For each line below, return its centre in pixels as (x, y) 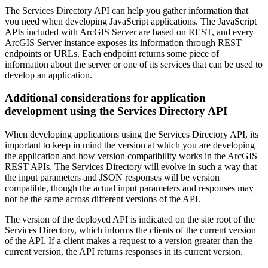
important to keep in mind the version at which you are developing (130, 145)
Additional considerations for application (105, 98)
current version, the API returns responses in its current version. (124, 252)
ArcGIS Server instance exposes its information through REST (123, 42)
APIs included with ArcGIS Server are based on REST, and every (129, 32)
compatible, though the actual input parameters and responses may (129, 188)
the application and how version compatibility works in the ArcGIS (131, 156)
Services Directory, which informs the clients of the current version (130, 230)
